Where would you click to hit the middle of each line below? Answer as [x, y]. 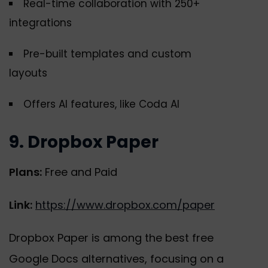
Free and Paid [80, 172]
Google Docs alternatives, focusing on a [116, 259]
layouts [28, 73]
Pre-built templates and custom [107, 54]
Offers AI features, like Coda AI [101, 104]
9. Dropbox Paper [84, 142]
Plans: [25, 172]
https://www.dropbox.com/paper [125, 205]
